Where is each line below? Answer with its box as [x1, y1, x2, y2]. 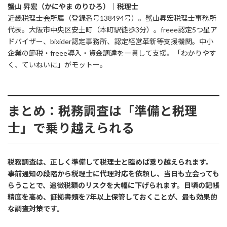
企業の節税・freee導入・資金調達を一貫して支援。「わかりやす [8, 48, 216, 57]
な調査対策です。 [8, 204, 64, 213]
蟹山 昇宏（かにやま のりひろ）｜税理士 [8, 2, 138, 11]
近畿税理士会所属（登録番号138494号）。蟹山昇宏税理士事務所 [8, 13, 216, 22]
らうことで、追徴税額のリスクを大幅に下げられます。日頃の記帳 [8, 180, 219, 190]
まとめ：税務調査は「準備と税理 [8, 103, 198, 119]
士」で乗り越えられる [8, 121, 134, 136]
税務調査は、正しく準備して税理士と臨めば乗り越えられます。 [8, 157, 213, 166]
